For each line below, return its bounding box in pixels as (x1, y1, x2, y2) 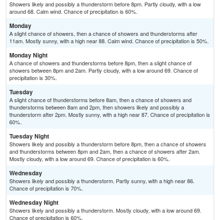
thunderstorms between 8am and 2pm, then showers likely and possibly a (9, 103, 184, 111)
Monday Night (9, 51, 48, 60)
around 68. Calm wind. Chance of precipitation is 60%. (9, 7, 137, 16)
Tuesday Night (9, 132, 49, 141)
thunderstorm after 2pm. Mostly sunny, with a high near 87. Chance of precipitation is (9, 110, 210, 119)
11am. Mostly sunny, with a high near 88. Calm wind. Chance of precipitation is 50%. (9, 37, 209, 45)
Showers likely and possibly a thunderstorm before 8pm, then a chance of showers (9, 140, 206, 148)
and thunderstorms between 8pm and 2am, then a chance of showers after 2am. (9, 147, 200, 156)
